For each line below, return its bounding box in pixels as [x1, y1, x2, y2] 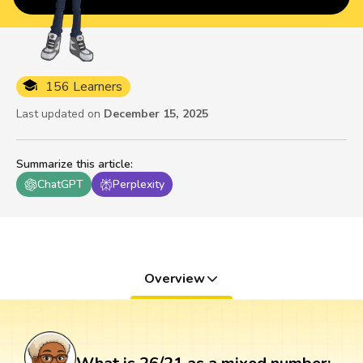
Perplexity [113, 177, 164, 193]
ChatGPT [37, 177, 83, 193]
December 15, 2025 [104, 106, 208, 122]
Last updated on [16, 106, 100, 122]
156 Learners [45, 78, 122, 96]
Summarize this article [16, 156, 130, 173]
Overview [143, 270, 205, 288]
